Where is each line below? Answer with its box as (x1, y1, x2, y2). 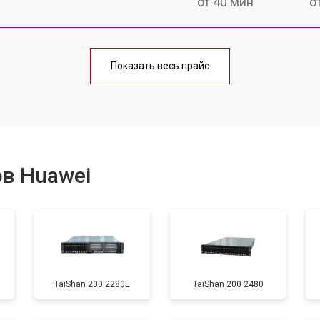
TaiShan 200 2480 (192, 279, 264, 289)
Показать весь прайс (111, 59, 209, 71)
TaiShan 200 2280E (54, 279, 130, 289)
